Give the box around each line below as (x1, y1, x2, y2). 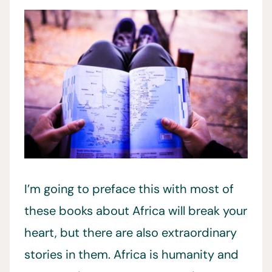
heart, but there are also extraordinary (24, 225, 237, 241)
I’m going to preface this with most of (24, 181, 234, 197)
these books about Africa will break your (24, 203, 247, 219)
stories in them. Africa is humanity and (24, 246, 239, 263)
